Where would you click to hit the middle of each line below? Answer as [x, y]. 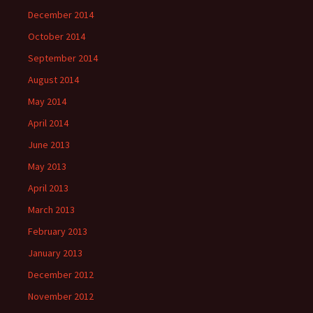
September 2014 [63, 58]
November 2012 [61, 297]
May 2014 [47, 102]
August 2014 [53, 80]
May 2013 [47, 167]
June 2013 [49, 145]
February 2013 [58, 232]
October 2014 [57, 37]
